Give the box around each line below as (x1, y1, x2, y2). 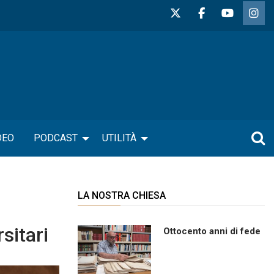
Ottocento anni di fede (163, 225, 261, 237)
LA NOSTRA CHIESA (78, 189, 166, 201)
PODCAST (34, 131, 78, 144)
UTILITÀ (102, 131, 136, 144)
